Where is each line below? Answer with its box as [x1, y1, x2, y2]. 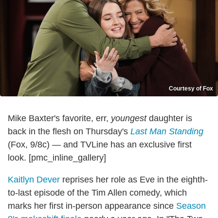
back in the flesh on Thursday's [8, 127, 130, 137]
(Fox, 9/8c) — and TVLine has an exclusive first [8, 140, 192, 150]
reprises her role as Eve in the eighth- [60, 175, 208, 185]
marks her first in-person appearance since [8, 201, 176, 211]
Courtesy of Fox [169, 85, 213, 92]
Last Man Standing [130, 127, 203, 137]
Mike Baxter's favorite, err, [8, 113, 111, 124]
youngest [111, 113, 146, 124]
